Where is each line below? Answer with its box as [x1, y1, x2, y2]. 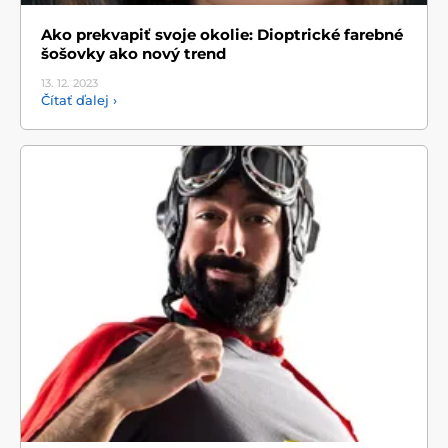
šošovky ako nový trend [41, 43, 226, 63]
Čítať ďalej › [41, 91, 117, 108]
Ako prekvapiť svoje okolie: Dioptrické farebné [41, 24, 403, 44]
